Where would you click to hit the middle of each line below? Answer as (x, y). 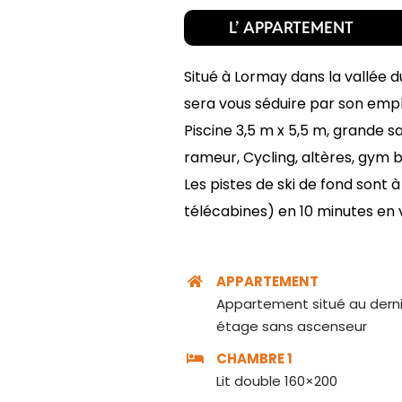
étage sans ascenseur (291, 327)
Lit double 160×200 (276, 380)
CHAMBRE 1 (255, 358)
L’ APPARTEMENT (291, 28)
